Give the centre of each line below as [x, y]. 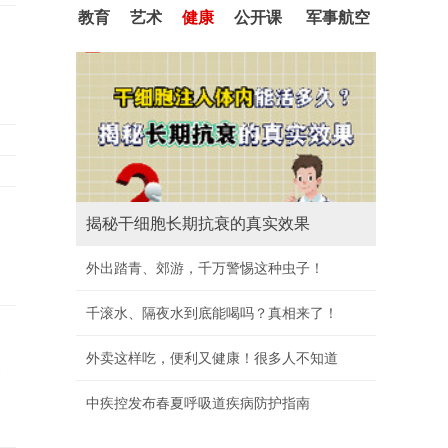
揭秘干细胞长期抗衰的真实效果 [198, 223]
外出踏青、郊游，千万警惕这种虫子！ [205, 268]
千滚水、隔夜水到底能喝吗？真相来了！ [212, 313]
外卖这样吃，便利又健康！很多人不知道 [212, 358]
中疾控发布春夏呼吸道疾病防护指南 [198, 403]
